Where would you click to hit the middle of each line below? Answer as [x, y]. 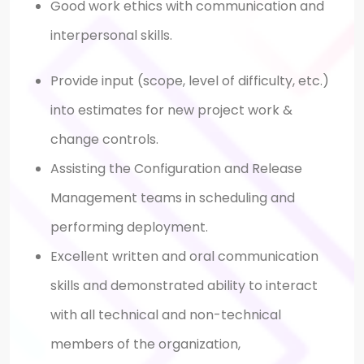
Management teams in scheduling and [173, 197]
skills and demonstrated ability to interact [184, 285]
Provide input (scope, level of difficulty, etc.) [190, 80]
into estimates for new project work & [171, 110]
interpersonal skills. [113, 35]
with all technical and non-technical [166, 314]
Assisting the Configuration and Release [176, 168]
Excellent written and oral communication [184, 256]
